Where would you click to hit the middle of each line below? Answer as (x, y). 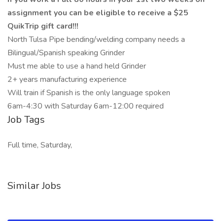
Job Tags (26, 120)
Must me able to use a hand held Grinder (77, 66)
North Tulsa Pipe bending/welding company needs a (96, 39)
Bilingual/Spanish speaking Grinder (66, 53)
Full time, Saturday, (40, 145)
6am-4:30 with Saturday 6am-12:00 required (86, 106)
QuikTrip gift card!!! (43, 26)
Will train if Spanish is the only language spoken (89, 93)
